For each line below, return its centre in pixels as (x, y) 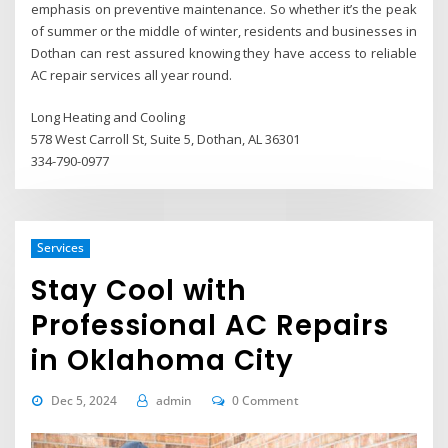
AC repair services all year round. (132, 75)
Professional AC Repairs (210, 325)
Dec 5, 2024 (83, 400)
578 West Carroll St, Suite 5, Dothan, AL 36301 (166, 139)
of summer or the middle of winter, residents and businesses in (224, 31)
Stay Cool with (139, 290)
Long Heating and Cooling (108, 117)
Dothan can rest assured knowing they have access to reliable (224, 53)
